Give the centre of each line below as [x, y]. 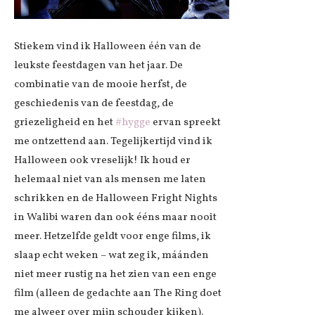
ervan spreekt [186, 122]
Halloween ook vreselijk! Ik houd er [102, 160]
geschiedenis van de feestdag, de [94, 103]
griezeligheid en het [65, 122]
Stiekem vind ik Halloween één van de [108, 46]
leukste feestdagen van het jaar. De [98, 65]
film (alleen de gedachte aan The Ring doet [118, 293]
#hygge [133, 122]
